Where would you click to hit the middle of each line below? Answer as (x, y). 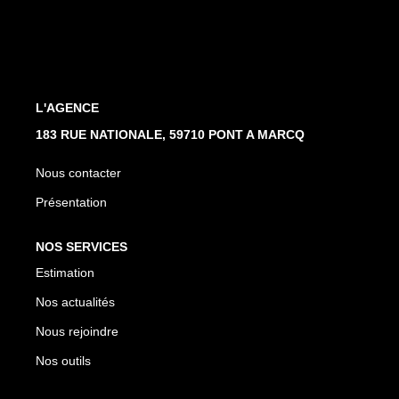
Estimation (65, 273)
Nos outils (63, 361)
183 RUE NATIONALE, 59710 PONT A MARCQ (170, 134)
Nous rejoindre (77, 332)
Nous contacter (78, 172)
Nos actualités (75, 302)
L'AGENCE (67, 108)
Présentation (71, 202)
